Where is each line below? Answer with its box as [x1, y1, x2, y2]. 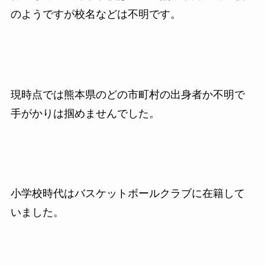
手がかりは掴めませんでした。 [10, 107, 160, 119]
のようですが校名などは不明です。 [10, 8, 181, 20]
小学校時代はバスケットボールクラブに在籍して [10, 188, 245, 200]
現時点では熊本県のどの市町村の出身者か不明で [10, 88, 245, 101]
